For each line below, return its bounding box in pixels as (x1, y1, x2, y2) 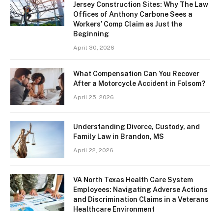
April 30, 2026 (73, 44, 114, 52)
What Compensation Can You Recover (73, 70, 199, 78)
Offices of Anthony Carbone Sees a (73, 10, 192, 19)
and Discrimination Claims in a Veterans (73, 195, 209, 204)
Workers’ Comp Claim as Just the (73, 20, 182, 28)
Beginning (73, 30, 109, 38)
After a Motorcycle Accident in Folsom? (73, 80, 205, 88)
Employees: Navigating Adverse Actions (73, 186, 208, 194)
